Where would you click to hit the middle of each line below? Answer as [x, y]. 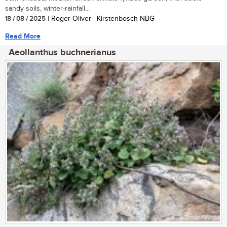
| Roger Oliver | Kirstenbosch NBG [100, 18]
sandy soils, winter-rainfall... [47, 8]
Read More [23, 36]
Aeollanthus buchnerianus [62, 52]
